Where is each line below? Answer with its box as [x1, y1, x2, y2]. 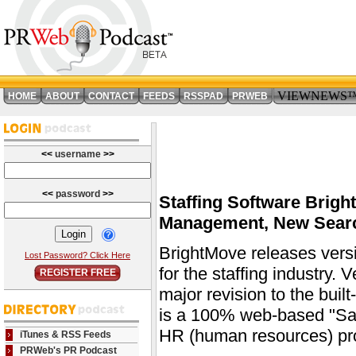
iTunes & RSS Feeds [20, 329, 111, 340]
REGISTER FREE [39, 267, 116, 278]
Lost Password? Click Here [25, 250, 130, 260]
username [54, 149, 103, 160]
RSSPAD [184, 91, 223, 102]
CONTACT [88, 91, 134, 102]
